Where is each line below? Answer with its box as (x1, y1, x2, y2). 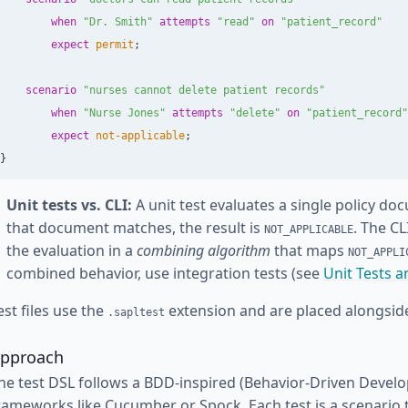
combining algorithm (137, 240, 270, 260)
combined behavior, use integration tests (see (6, 263, 323, 283)
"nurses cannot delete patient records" (83, 84, 325, 97)
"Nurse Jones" (83, 107, 166, 119)
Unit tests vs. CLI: (6, 195, 132, 215)
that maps (270, 240, 348, 260)
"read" (217, 15, 255, 28)
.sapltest (107, 306, 165, 319)
